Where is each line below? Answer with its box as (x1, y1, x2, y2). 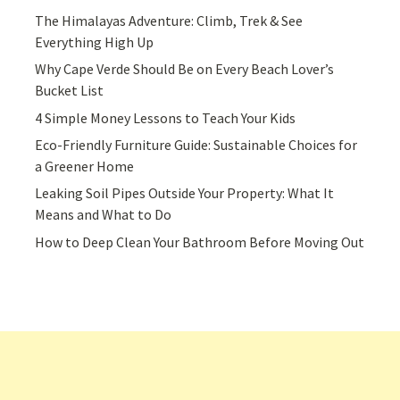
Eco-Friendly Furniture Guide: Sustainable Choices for (35, 135, 358, 154)
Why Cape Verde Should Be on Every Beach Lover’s (35, 60, 335, 79)
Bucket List (35, 81, 104, 100)
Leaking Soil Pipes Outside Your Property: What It (35, 184, 335, 203)
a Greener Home (35, 156, 135, 175)
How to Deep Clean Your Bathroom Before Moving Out (35, 232, 365, 251)
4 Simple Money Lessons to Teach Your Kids (35, 108, 296, 127)
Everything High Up (35, 32, 154, 51)
